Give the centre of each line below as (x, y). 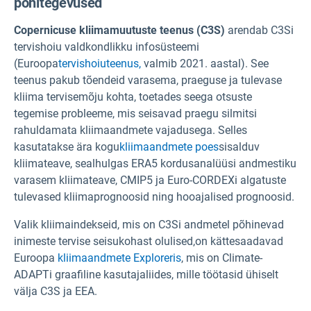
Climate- (242, 258)
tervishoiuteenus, (100, 64)
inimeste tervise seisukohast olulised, (104, 241)
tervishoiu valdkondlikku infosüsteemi (107, 47)
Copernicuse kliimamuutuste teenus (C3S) (121, 30)
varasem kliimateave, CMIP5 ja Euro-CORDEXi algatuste (150, 180)
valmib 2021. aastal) (193, 64)
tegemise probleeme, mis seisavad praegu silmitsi (135, 114)
